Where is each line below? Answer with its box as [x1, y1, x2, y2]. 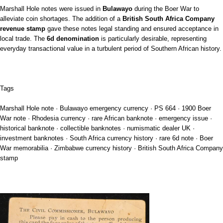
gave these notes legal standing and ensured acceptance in [45, 24, 219, 32]
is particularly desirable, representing [99, 34, 207, 42]
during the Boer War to [132, 4, 199, 12]
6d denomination [47, 34, 99, 42]
